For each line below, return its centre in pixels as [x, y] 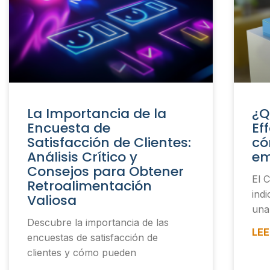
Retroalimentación [89, 186]
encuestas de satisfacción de [93, 237]
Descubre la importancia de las [98, 222]
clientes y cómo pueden [82, 252]
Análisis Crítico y [82, 157]
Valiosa [52, 200]
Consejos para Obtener [105, 171]
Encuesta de [69, 128]
